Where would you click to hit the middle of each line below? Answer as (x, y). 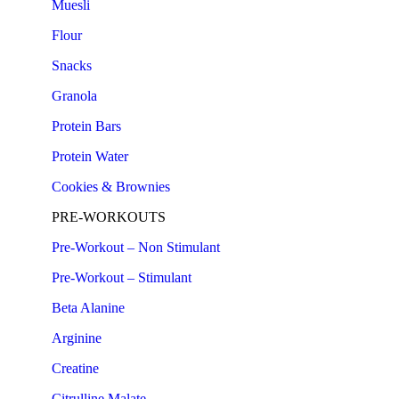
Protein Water (90, 156)
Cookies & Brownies (111, 187)
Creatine (75, 368)
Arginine (77, 338)
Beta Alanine (88, 308)
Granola (74, 96)
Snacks (72, 65)
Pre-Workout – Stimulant (122, 277)
